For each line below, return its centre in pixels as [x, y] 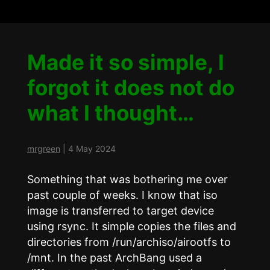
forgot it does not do [130, 88]
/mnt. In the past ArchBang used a [114, 258]
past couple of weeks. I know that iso [122, 195]
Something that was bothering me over [127, 180]
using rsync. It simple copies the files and [131, 227]
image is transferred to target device [120, 211]
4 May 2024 [92, 149]
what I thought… [110, 113]
